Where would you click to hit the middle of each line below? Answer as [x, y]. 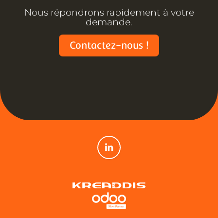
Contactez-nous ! [109, 45]
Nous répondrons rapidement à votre [109, 13]
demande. [109, 22]
